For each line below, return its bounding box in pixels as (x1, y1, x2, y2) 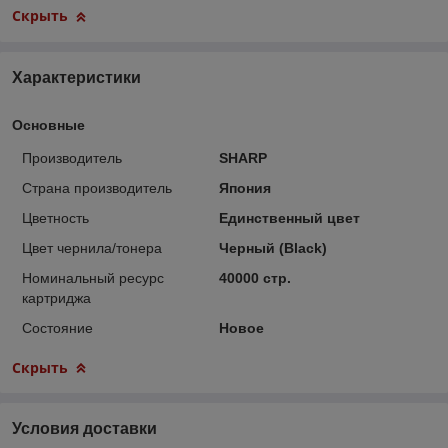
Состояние (22, 319, 93, 336)
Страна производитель (22, 179, 172, 196)
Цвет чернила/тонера (22, 239, 162, 256)
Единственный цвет (218, 209, 360, 226)
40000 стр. (218, 269, 291, 286)
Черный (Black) (218, 239, 327, 256)
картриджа (22, 289, 91, 306)
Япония (218, 179, 271, 196)
